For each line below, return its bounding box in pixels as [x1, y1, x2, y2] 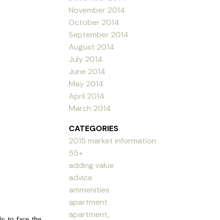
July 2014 [69, 54, 103, 64]
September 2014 [69, 29, 129, 40]
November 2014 [69, 4, 126, 15]
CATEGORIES [69, 123, 119, 134]
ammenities [69, 184, 110, 195]
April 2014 [69, 90, 105, 101]
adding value [69, 160, 114, 170]
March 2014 [69, 103, 111, 113]
